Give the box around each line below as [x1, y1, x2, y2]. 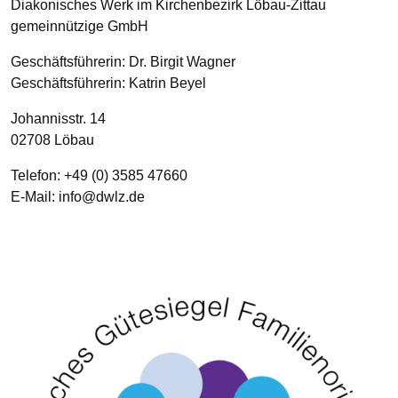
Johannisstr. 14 [11, 110, 106, 126]
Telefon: [11, 167, 64, 183]
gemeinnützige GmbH [11, 18, 148, 34]
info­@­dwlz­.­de [59, 188, 145, 204]
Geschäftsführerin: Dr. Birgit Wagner [11, 53, 235, 69]
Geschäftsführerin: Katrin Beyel [11, 75, 206, 91]
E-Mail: [11, 188, 59, 204]
